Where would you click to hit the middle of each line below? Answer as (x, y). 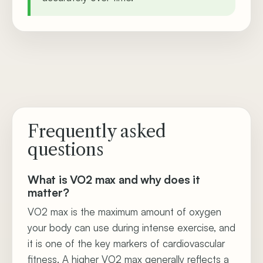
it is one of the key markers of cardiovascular (126, 243)
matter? (48, 193)
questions (66, 150)
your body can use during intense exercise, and (131, 227)
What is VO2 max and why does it (114, 180)
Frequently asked (97, 131)
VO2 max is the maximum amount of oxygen (124, 212)
